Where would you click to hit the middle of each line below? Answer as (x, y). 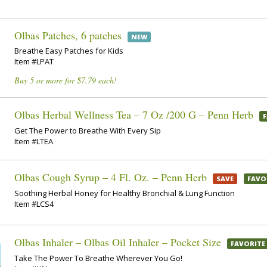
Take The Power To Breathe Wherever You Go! (98, 258)
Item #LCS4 (34, 204)
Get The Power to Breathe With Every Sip (88, 130)
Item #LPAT (34, 62)
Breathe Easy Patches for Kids (69, 51)
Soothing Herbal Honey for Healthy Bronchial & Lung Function (125, 193)
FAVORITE (248, 244)
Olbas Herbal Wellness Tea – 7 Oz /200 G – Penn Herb (134, 115)
